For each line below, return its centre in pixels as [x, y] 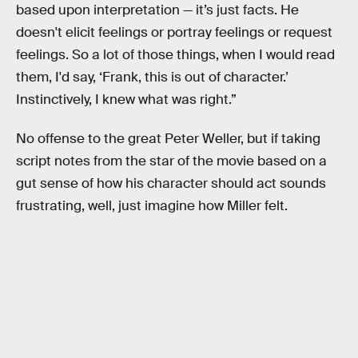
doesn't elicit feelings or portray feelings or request [174, 32]
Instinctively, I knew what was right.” [126, 99]
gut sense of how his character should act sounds [171, 184]
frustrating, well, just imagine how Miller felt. [152, 206]
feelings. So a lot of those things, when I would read [175, 54]
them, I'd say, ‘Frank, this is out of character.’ [152, 77]
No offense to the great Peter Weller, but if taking [168, 139]
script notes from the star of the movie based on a [171, 161]
